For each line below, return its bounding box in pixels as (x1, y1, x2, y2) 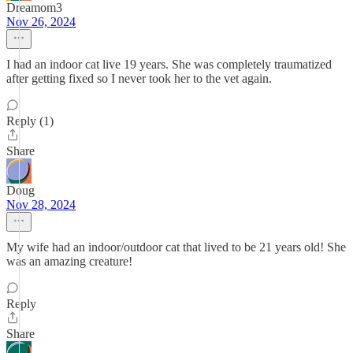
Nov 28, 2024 (6, 198, 76, 211)
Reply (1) (6, 114, 54, 128)
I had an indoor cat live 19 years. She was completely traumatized (6, 58, 332, 71)
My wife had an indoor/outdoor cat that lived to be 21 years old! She (6, 240, 346, 254)
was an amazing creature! (6, 255, 132, 268)
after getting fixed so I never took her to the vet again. (6, 72, 272, 85)
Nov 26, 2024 (6, 15, 76, 28)
